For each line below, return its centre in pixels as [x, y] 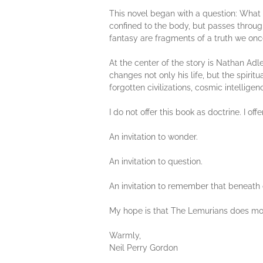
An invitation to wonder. [154, 137]
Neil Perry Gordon [144, 248]
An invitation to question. [156, 161]
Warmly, [125, 235]
